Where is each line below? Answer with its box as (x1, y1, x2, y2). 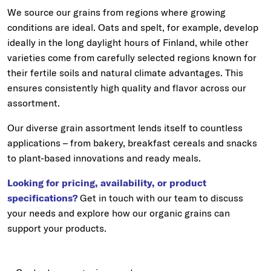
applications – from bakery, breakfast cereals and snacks (7, 137, 257, 149)
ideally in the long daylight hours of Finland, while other (7, 36, 249, 48)
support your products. (7, 222, 106, 234)
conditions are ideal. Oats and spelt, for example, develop (7, 21, 258, 33)
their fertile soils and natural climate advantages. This (7, 67, 243, 79)
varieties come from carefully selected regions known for (7, 51, 256, 64)
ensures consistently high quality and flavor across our (7, 82, 246, 94)
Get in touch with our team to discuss (77, 192, 243, 204)
